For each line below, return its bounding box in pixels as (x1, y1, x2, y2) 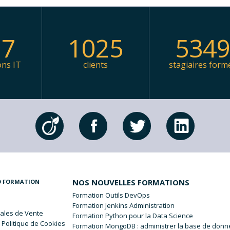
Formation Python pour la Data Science (72, 210, 194, 220)
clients (83, 59, 108, 70)
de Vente (13, 208, 44, 218)
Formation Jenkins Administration (72, 200, 175, 210)
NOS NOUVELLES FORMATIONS (72, 177, 190, 187)
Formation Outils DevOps (72, 190, 150, 200)
